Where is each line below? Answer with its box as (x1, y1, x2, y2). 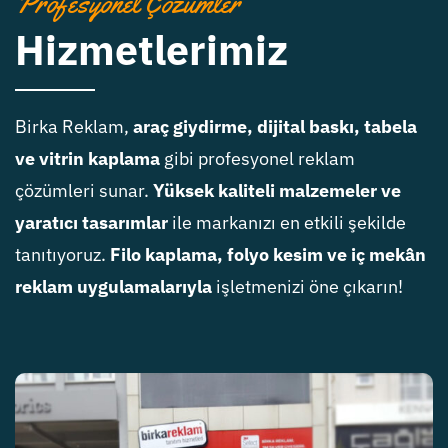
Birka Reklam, (14, 114, 133, 138)
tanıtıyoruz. (14, 242, 110, 266)
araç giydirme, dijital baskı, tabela (132, 114, 417, 138)
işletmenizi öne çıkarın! (211, 274, 403, 298)
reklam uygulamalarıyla (14, 274, 212, 298)
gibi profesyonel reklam (159, 146, 355, 170)
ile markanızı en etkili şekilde (167, 210, 406, 234)
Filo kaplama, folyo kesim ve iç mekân (109, 242, 426, 266)
